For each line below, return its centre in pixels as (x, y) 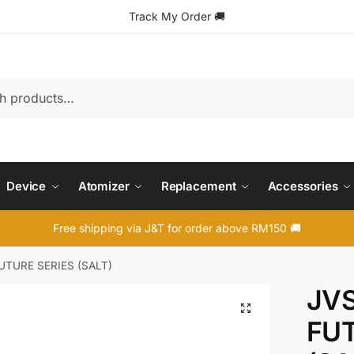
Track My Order (170, 16)
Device (26, 186)
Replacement (198, 186)
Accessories (303, 186)
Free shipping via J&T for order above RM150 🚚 (177, 228)
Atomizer (104, 186)
